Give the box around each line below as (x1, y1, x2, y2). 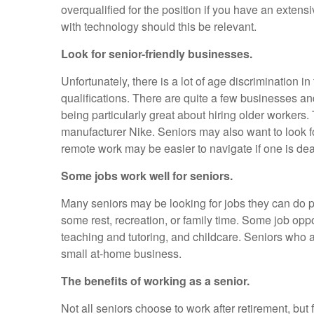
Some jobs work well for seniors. (61, 168, 233, 184)
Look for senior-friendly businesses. (61, 46, 252, 62)
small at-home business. (61, 245, 182, 261)
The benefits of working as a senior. (61, 273, 250, 289)
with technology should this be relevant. (61, 18, 257, 34)
